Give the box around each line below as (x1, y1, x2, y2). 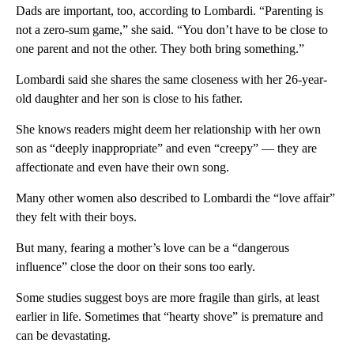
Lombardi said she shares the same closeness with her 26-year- (16, 73, 327, 87)
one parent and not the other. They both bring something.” (16, 42, 304, 56)
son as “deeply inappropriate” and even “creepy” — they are (16, 141, 317, 156)
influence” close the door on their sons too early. (16, 260, 255, 274)
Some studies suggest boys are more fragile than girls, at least (16, 291, 319, 305)
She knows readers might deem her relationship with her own (16, 122, 321, 137)
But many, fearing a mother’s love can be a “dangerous (16, 241, 289, 255)
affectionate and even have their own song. (16, 160, 229, 175)
